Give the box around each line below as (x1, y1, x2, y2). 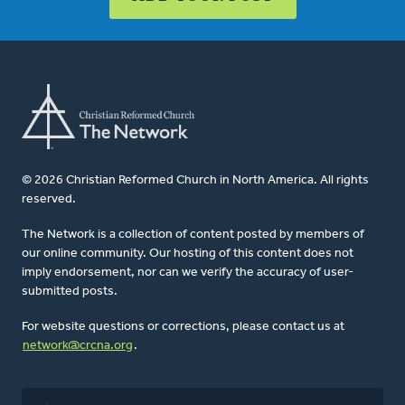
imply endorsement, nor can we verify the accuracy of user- (22, 266, 353, 280)
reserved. (22, 193, 76, 207)
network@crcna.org (23, 339, 133, 353)
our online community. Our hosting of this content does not (22, 247, 353, 261)
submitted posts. (22, 285, 118, 299)
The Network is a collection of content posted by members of (22, 228, 364, 242)
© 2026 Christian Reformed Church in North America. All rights (22, 174, 369, 188)
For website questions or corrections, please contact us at (22, 320, 344, 334)
